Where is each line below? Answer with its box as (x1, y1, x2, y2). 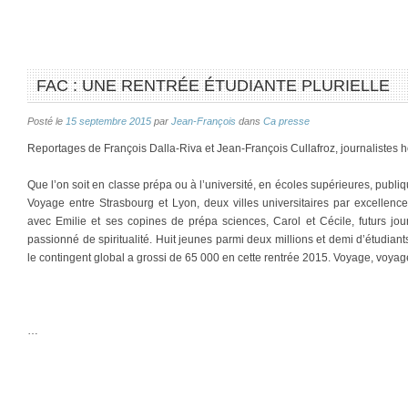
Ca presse (263, 116, 310, 127)
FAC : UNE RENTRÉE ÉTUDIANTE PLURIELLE (36, 76, 390, 95)
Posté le (27, 116, 66, 127)
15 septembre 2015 (66, 116, 151, 127)
